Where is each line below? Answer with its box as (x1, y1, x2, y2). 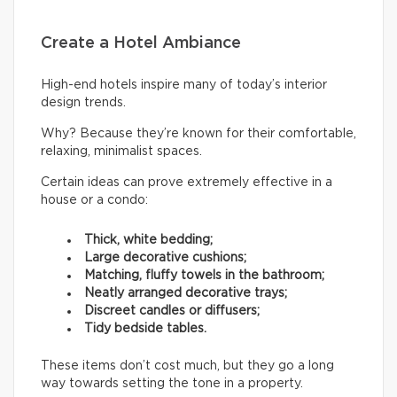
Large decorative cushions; (84, 252, 246, 265)
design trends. (41, 97, 126, 110)
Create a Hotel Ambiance (41, 35, 241, 52)
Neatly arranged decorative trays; (84, 287, 287, 300)
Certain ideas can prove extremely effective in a (41, 176, 332, 190)
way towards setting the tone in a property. (41, 378, 307, 391)
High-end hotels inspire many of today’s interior (41, 79, 327, 92)
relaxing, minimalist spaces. (41, 145, 202, 159)
